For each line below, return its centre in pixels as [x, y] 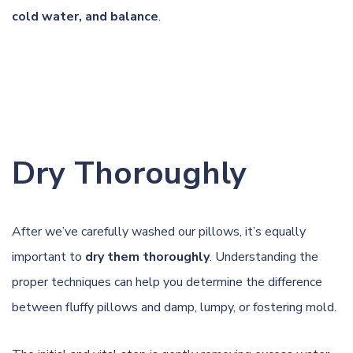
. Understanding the [264, 256]
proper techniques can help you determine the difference [167, 282]
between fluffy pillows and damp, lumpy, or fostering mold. [174, 307]
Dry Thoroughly [129, 173]
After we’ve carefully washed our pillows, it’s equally [159, 231]
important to [48, 256]
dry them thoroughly [147, 256]
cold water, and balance [85, 16]
